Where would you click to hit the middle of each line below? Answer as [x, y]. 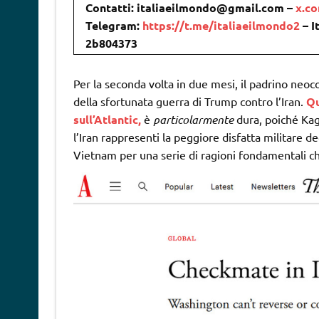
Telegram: [114, 26]
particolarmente [193, 120]
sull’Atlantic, [107, 120]
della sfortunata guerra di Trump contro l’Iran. [189, 101]
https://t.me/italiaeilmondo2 [221, 26]
